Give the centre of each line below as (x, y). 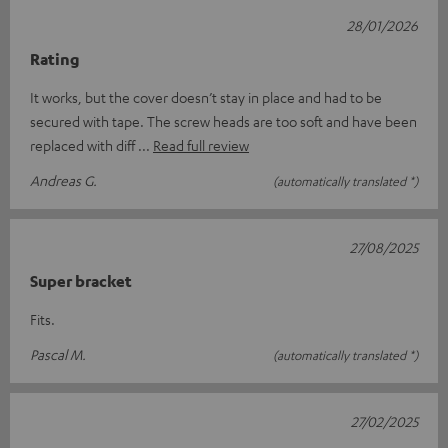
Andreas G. (63, 180)
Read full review (201, 145)
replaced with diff (84, 145)
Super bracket (81, 281)
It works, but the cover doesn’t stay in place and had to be (206, 97)
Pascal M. (58, 354)
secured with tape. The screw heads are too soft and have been (223, 121)
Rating (55, 59)
